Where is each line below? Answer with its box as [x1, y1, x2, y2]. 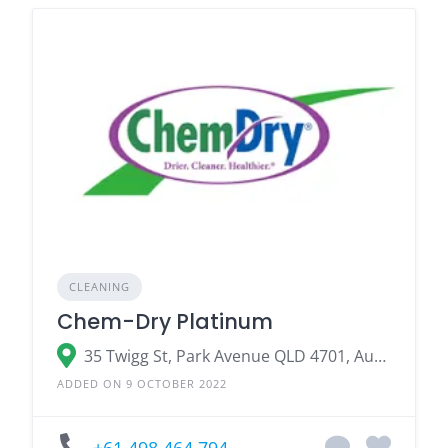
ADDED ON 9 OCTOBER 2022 [57, 376, 227, 392]
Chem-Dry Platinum [57, 307, 273, 337]
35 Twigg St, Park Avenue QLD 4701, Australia [374, 344, 386, 367]
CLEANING [69, 279, 130, 295]
